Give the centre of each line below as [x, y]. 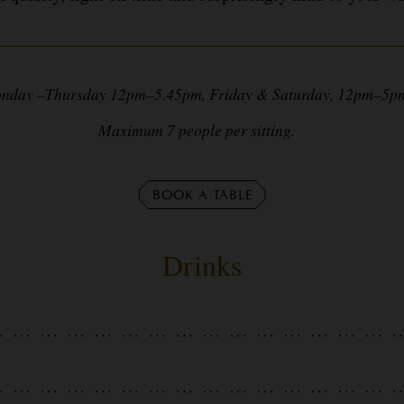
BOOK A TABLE [202, 195]
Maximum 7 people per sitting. [202, 129]
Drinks [202, 264]
